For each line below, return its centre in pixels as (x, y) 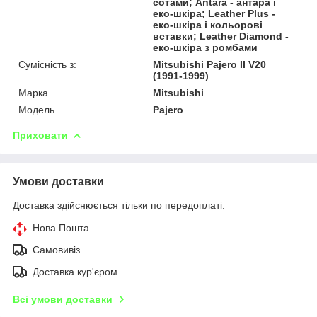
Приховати (40, 135)
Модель (36, 109)
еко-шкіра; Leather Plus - (214, 13)
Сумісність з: (47, 64)
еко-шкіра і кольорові (208, 24)
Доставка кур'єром (75, 271)
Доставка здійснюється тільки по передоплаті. (119, 205)
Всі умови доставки (63, 299)
